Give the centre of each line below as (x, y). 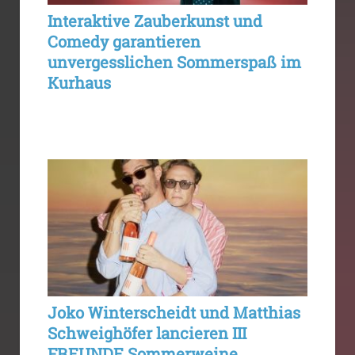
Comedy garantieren (124, 41)
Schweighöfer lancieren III (147, 332)
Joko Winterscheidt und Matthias (174, 312)
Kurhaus (79, 82)
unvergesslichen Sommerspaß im (174, 61)
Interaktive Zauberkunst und (155, 20)
